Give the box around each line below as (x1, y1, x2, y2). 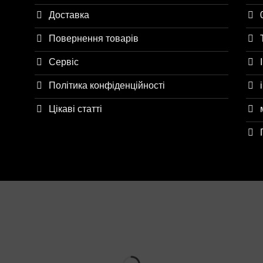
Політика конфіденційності (49, 80, 165, 90)
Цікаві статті (49, 103, 102, 114)
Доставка (49, 9, 89, 20)
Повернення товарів (49, 33, 139, 43)
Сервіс (49, 56, 79, 67)
